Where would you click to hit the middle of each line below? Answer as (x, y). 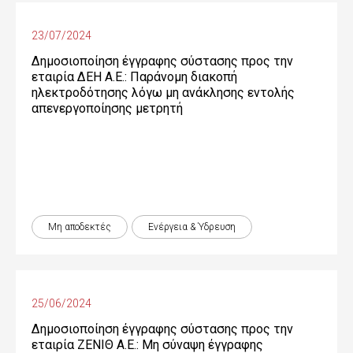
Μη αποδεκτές (80, 227)
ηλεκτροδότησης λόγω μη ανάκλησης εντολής (163, 93)
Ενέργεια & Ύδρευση (192, 227)
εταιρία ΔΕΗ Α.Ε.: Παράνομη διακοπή (134, 77)
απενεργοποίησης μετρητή (107, 108)
